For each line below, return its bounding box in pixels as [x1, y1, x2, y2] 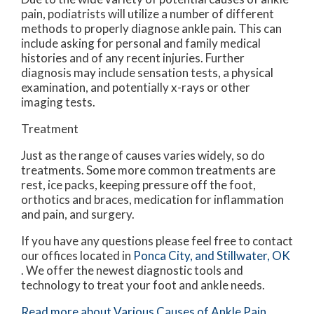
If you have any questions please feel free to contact [21, 233, 293, 249]
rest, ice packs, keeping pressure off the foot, [21, 177, 256, 193]
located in [78, 248, 133, 264]
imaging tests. [21, 95, 95, 110]
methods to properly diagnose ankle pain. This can [21, 21, 282, 36]
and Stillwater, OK [195, 248, 290, 264]
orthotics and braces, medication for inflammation [21, 192, 284, 207]
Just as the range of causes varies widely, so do [21, 148, 265, 163]
